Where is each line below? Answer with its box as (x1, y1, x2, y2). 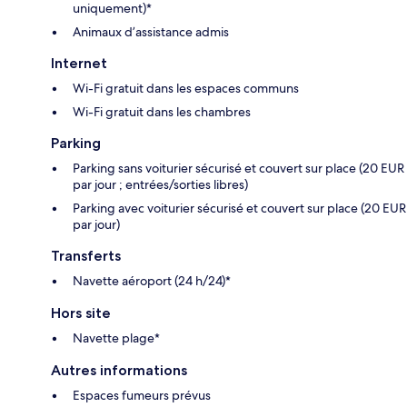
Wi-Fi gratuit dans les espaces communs (73, 80, 299, 97)
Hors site (51, 304, 111, 323)
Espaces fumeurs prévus (73, 387, 211, 404)
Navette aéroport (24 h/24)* (73, 273, 231, 290)
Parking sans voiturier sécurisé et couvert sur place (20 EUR (73, 160, 404, 177)
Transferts (51, 247, 121, 265)
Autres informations (51, 362, 187, 380)
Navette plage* (73, 330, 160, 347)
